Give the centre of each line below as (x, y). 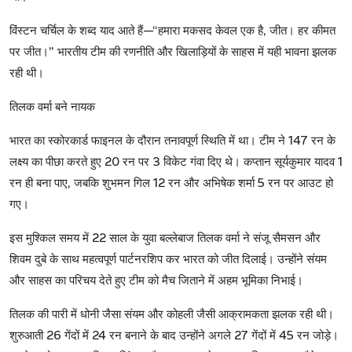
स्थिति (213, 141)
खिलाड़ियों (196, 52)
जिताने (192, 281)
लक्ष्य (19, 162)
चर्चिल (52, 31)
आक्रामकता (244, 315)
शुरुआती (26, 336)
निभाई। (287, 281)
